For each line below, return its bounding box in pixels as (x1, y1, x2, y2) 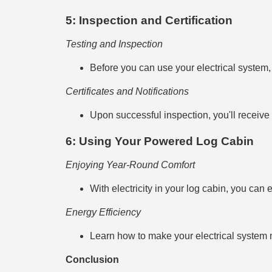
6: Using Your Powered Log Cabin (65, 135, 254, 148)
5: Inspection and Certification (65, 13, 233, 27)
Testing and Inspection (65, 38, 163, 49)
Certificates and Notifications (65, 86, 189, 97)
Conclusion (65, 254, 119, 265)
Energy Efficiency (65, 207, 141, 218)
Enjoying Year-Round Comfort (65, 160, 195, 171)
